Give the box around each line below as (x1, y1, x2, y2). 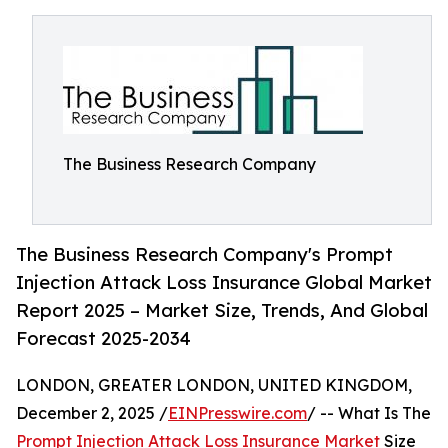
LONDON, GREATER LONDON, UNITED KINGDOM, (16, 375, 412, 396)
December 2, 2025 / (16, 403, 168, 424)
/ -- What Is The (307, 403, 431, 424)
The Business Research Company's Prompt (16, 243, 393, 266)
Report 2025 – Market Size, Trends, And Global (16, 299, 428, 322)
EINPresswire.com (168, 403, 307, 424)
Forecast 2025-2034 (16, 327, 191, 350)
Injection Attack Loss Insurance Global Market (16, 271, 432, 294)
